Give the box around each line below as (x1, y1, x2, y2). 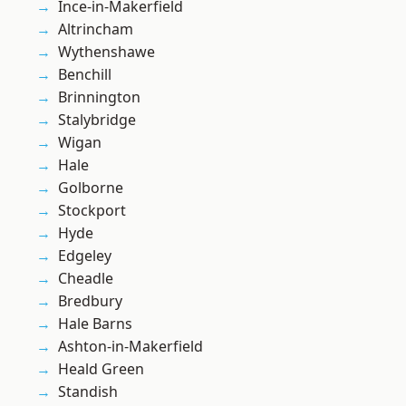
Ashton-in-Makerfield (58, 336, 203, 357)
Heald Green (58, 359, 144, 380)
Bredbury (58, 291, 122, 312)
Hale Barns (58, 314, 132, 334)
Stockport (58, 200, 126, 221)
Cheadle (58, 268, 113, 289)
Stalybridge (58, 110, 136, 130)
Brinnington (58, 87, 140, 108)
